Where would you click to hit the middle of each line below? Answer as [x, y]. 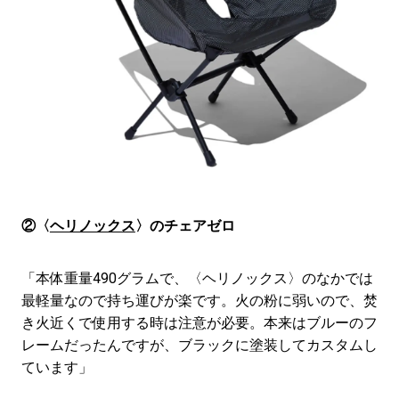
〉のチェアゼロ [185, 225]
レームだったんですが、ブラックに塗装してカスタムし [199, 345]
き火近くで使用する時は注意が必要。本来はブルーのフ [199, 322]
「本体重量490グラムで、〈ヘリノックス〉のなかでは [197, 278]
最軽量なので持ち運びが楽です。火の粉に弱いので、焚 [199, 300]
